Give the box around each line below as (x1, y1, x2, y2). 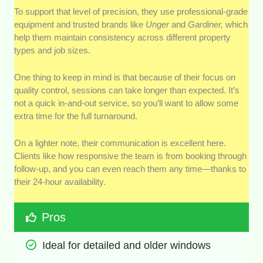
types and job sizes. (14, 45, 91, 55)
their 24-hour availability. (14, 176, 106, 187)
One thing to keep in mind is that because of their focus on (14, 72, 236, 82)
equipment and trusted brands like (14, 19, 146, 29)
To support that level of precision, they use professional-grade (14, 6, 248, 16)
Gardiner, (188, 19, 226, 29)
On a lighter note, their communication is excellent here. (14, 137, 227, 148)
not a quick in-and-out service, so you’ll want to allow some (14, 97, 239, 108)
